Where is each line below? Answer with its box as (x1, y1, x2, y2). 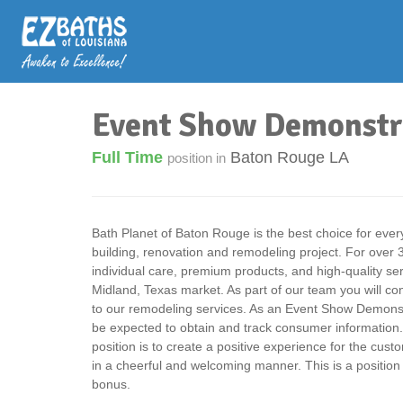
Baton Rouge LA (230, 148, 349, 166)
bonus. (92, 377, 130, 391)
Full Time (92, 148, 167, 166)
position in (167, 150, 226, 166)
